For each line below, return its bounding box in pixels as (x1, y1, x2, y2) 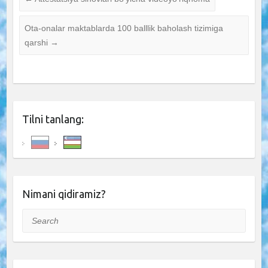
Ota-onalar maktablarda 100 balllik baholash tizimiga (24, 23, 223, 33)
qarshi (24, 37, 50, 47)
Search (22, 211, 49, 221)
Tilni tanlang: (22, 112, 84, 125)
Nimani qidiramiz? (22, 187, 106, 200)
